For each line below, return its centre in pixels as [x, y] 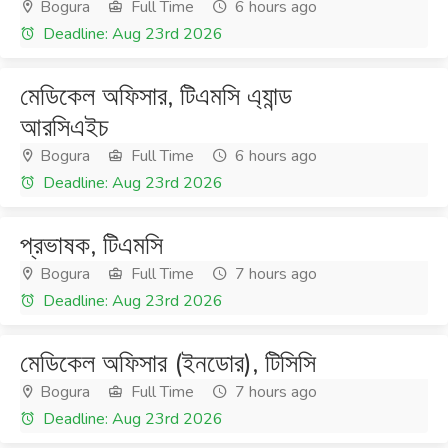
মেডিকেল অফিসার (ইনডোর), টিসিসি [168, 363]
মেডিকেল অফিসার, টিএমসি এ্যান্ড [156, 96]
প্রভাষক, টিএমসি [91, 245]
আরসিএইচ [64, 127]
